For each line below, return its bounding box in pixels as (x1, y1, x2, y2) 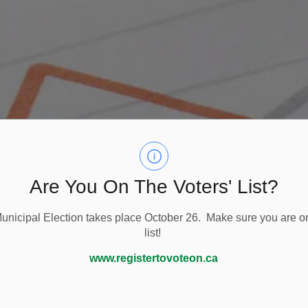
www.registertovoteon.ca (89, 252, 219, 264)
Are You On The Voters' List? (29, 176, 278, 197)
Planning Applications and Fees (53, 241, 172, 252)
